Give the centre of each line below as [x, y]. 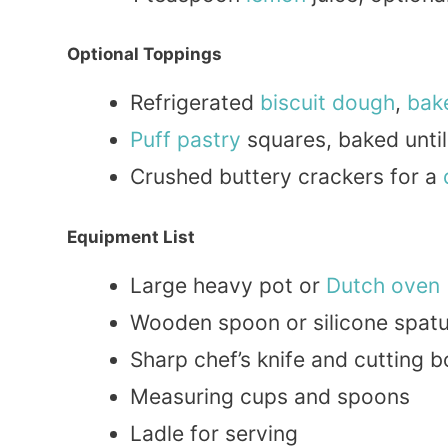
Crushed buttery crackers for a [286, 177]
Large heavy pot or [228, 285]
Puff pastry [185, 140]
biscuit [293, 103]
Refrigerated [195, 103]
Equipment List [131, 236]
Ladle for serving [214, 433]
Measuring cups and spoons [270, 396]
